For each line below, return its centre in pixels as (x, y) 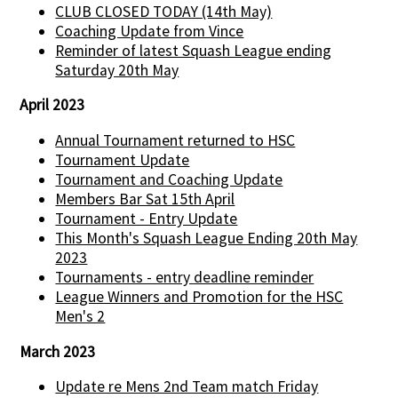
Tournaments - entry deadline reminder (185, 278)
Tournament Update (123, 160)
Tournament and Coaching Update (169, 180)
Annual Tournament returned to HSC (175, 141)
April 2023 (52, 105)
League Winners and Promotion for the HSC (199, 297)
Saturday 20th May (117, 70)
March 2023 (58, 351)
